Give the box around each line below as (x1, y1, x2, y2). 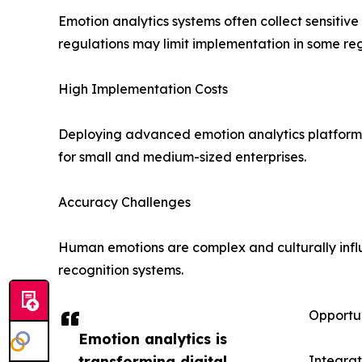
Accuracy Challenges (58, 194, 191, 211)
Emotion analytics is (78, 330, 227, 348)
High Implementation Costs (58, 81, 228, 98)
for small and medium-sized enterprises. (58, 149, 306, 166)
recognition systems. (58, 262, 183, 279)
